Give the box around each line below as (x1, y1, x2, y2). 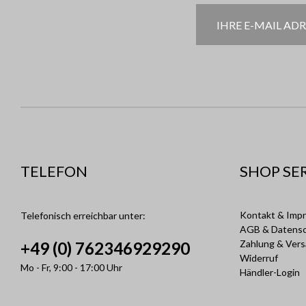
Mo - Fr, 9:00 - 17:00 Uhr (20, 262, 122, 273)
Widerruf (240, 252, 278, 264)
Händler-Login (240, 266, 300, 278)
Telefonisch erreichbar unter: (20, 210, 145, 221)
